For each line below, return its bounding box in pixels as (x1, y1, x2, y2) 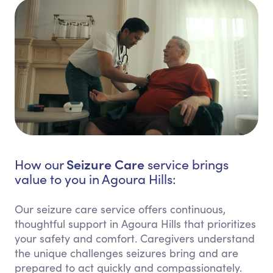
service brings (144, 155, 229, 174)
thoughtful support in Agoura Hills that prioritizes (15, 216, 256, 232)
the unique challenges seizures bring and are (15, 246, 238, 261)
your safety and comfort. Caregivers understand (15, 231, 255, 246)
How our (15, 155, 66, 174)
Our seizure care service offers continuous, (15, 202, 225, 217)
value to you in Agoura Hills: (15, 170, 176, 188)
